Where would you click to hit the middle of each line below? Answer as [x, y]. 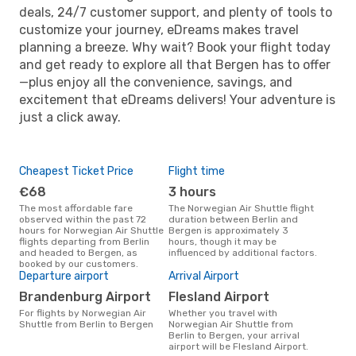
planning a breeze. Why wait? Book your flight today [175, 47]
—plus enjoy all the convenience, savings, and [156, 82]
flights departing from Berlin [84, 241]
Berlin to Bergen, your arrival [234, 335]
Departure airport [64, 276]
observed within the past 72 [83, 219]
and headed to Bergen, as [78, 252]
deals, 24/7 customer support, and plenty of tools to [176, 12]
